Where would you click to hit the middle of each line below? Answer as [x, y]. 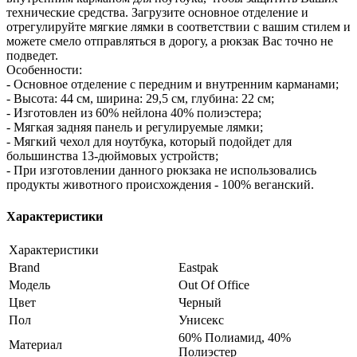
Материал [35, 344]
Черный [200, 302]
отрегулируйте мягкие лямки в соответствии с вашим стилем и [178, 27]
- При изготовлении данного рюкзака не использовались [161, 171]
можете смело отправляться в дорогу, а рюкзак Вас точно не [170, 41]
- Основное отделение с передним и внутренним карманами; [173, 84]
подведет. [32, 56]
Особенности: [44, 70]
